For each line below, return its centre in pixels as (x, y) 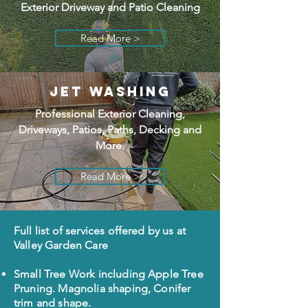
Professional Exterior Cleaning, (110, 114)
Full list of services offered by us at (100, 231)
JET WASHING (110, 91)
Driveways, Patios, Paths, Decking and (110, 130)
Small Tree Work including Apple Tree (109, 274)
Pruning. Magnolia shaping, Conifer (102, 288)
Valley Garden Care (61, 245)
